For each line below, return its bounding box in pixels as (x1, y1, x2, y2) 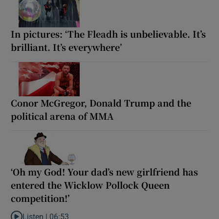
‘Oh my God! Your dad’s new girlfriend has (11, 165, 198, 178)
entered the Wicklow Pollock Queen (11, 178, 170, 191)
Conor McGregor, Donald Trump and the (11, 96, 192, 109)
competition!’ (11, 191, 70, 204)
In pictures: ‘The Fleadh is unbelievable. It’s (11, 27, 206, 40)
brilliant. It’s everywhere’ (11, 40, 122, 53)
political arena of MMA (11, 109, 114, 122)
